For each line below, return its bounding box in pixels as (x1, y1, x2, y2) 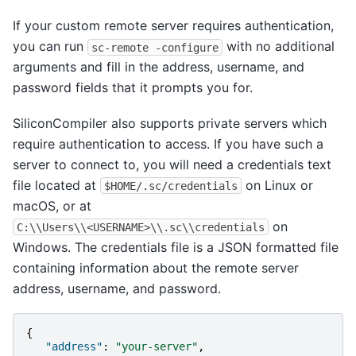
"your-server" (115, 340, 198, 354)
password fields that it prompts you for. (13, 79, 253, 96)
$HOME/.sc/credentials (104, 179, 238, 192)
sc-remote (91, 41, 149, 54)
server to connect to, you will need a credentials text (13, 156, 331, 172)
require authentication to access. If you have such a (13, 135, 323, 152)
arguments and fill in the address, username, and (13, 59, 304, 75)
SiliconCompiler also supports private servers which (13, 114, 327, 131)
